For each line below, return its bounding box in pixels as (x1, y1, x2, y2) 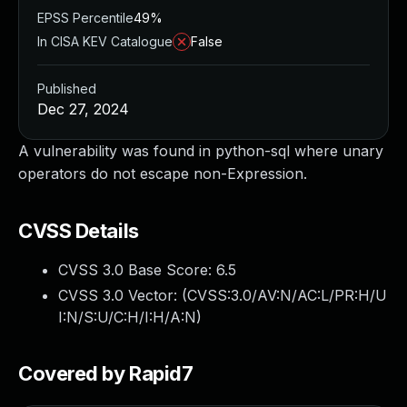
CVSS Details (18, 219, 139, 243)
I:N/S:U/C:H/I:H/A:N (58, 308, 196, 326)
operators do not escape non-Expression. (18, 164, 307, 183)
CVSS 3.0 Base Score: (58, 261, 216, 279)
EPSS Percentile (37, 10, 134, 25)
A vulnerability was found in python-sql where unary (18, 142, 383, 160)
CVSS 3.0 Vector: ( (58, 286, 187, 304)
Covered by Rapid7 (18, 362, 194, 385)
